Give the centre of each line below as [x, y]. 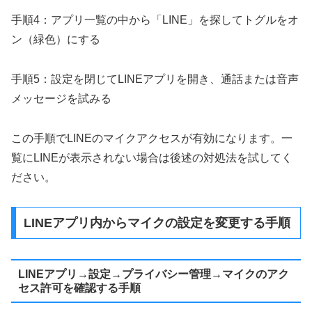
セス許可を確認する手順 [79, 288]
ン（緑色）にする [56, 40]
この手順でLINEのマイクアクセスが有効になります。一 [152, 138]
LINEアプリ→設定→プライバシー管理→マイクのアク [153, 274]
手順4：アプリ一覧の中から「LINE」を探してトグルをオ [155, 20]
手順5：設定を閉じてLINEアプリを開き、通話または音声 [155, 79]
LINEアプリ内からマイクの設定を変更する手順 [157, 223]
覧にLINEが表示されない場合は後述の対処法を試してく [152, 157]
